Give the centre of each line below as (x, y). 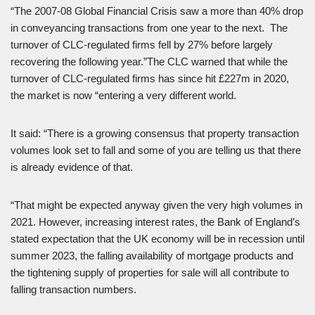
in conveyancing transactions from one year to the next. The (149, 28)
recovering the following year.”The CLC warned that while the (149, 62)
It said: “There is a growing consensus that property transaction (155, 134)
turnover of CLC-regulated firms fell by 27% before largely (142, 45)
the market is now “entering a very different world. (123, 96)
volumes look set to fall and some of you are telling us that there (156, 150)
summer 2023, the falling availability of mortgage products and (152, 256)
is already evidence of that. (72, 167)
